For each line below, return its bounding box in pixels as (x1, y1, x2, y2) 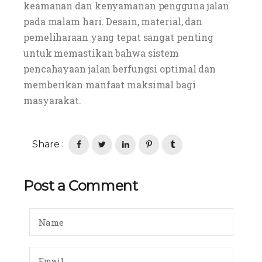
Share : (32, 139, 64, 150)
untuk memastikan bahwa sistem (23, 47, 180, 59)
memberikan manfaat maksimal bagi (23, 78, 196, 91)
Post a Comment (23, 177, 138, 194)
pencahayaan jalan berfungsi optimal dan (23, 63, 216, 75)
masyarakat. (23, 94, 81, 106)
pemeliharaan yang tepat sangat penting (23, 31, 214, 43)
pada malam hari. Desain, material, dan (23, 15, 203, 27)
